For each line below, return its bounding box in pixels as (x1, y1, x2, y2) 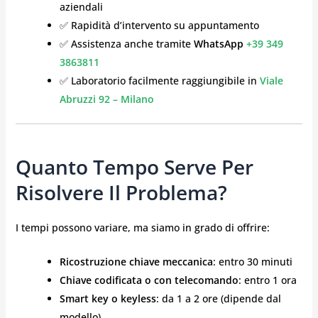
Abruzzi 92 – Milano (59, 92, 154, 106)
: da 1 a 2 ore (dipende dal (155, 291, 281, 305)
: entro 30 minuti (212, 254, 292, 268)
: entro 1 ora (238, 273, 297, 287)
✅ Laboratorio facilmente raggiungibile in (59, 74, 260, 88)
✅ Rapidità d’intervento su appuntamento (59, 18, 259, 33)
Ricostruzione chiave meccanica (59, 254, 213, 268)
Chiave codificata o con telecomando (59, 273, 238, 287)
